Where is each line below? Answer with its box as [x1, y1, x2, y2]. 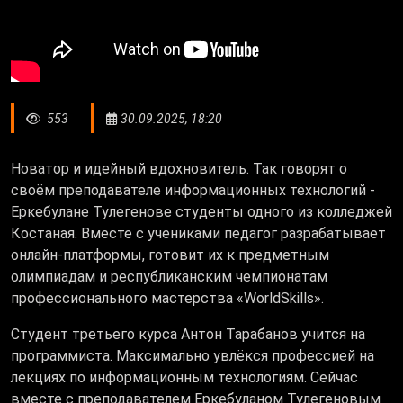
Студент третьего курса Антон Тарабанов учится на [11, 326, 365, 344]
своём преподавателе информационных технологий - [11, 182, 375, 200]
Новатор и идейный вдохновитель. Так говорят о [11, 160, 347, 178]
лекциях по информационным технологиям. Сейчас [11, 369, 358, 387]
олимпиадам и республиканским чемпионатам [11, 268, 327, 286]
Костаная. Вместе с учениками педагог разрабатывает [11, 225, 386, 243]
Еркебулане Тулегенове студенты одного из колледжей [11, 203, 392, 221]
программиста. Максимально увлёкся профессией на [11, 347, 374, 365]
